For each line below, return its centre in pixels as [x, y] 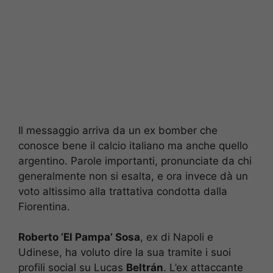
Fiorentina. [44, 206]
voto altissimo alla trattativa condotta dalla [123, 191]
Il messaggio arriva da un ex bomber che [118, 130]
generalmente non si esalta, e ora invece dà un [133, 176]
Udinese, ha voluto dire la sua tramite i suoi [125, 253]
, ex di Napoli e [177, 237]
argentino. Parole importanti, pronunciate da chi [135, 161]
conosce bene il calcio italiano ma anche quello [133, 145]
